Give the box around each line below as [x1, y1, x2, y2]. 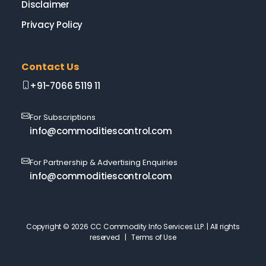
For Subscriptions [30, 111, 96, 123]
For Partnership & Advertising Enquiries [30, 156, 178, 168]
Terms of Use [131, 232, 176, 242]
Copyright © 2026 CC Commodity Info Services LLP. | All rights [26, 221, 240, 232]
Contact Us [21, 59, 79, 74]
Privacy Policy [21, 18, 83, 31]
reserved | [90, 232, 132, 242]
